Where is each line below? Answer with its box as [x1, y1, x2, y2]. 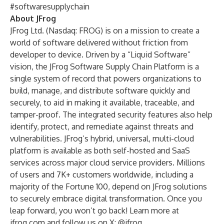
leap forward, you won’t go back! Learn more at [10, 205, 179, 215]
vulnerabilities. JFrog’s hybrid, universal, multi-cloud [10, 133, 194, 143]
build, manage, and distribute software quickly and [10, 85, 190, 95]
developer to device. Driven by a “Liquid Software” [10, 49, 190, 59]
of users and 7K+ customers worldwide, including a [10, 169, 193, 179]
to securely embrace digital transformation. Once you [10, 193, 202, 203]
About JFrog [10, 13, 56, 23]
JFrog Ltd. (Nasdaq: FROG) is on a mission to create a [10, 25, 199, 35]
